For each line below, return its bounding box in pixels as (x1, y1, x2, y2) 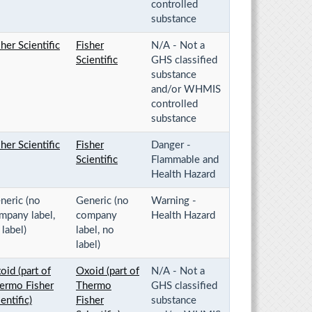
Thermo (76, 280, 111, 291)
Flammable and (151, 154, 219, 165)
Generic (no (76, 195, 129, 206)
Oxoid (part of (76, 265, 139, 276)
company (76, 210, 117, 221)
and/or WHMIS (151, 84, 221, 95)
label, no (76, 224, 114, 235)
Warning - (151, 195, 196, 206)
